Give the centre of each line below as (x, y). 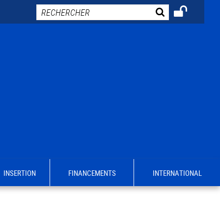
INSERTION (19, 173)
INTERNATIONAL (177, 173)
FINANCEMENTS (92, 173)
